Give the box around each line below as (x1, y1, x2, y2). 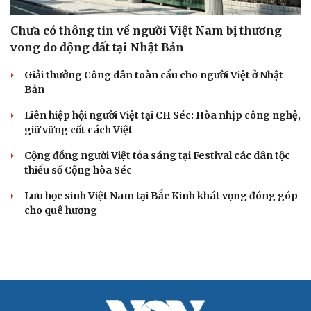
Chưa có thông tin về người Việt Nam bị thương (10, 180, 282, 194)
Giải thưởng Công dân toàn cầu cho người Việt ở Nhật (24, 225, 283, 238)
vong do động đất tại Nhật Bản (10, 196, 184, 211)
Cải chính (10, 171, 56, 182)
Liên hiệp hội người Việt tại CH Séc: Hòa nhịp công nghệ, (24, 265, 301, 278)
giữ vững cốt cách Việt (24, 280, 133, 293)
